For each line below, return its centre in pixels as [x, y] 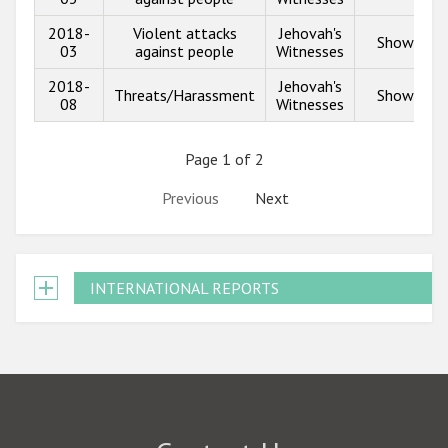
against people [184, 50]
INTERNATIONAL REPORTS [184, 288]
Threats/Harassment [184, 94]
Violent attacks [184, 32]
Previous [190, 198]
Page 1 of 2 [224, 159]
